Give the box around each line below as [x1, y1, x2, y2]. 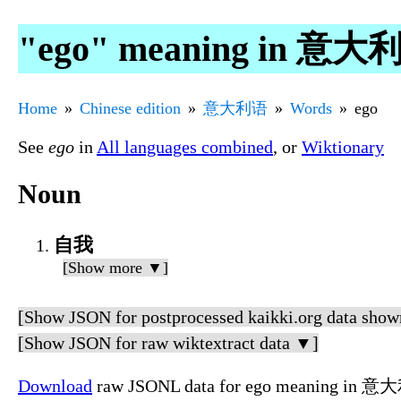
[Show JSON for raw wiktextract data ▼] [18, 333, 319, 354]
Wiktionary [302, 136, 384, 157]
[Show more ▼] [63, 259, 168, 277]
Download [18, 376, 92, 397]
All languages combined [97, 136, 273, 157]
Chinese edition [80, 98, 181, 117]
